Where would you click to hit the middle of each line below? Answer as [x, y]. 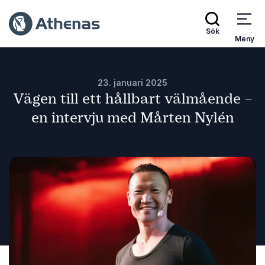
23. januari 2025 [132, 83]
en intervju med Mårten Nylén [132, 118]
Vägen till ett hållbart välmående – [132, 99]
